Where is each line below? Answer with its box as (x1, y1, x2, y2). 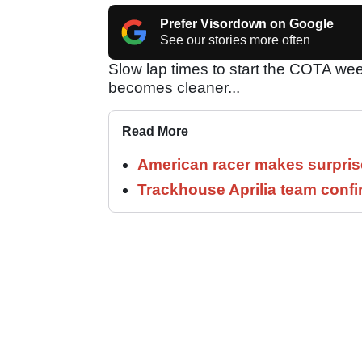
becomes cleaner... (108, 78, 240, 96)
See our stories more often (160, 32, 310, 47)
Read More (122, 124, 188, 138)
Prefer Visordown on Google (160, 16, 334, 31)
